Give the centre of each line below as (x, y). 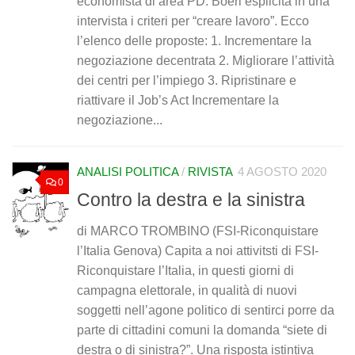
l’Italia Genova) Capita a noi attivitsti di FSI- (198, 250)
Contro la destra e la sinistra (191, 199)
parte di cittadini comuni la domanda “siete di (202, 330)
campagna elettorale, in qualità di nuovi (187, 290)
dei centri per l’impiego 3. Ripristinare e (187, 81)
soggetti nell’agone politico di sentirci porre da (206, 310)
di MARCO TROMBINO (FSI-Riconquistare (198, 231)
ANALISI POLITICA (128, 172)
